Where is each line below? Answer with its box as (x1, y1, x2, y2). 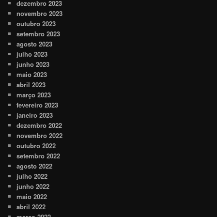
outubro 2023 (16, 19, 56, 29)
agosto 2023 (16, 39, 53, 49)
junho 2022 (16, 182, 50, 191)
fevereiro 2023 (16, 100, 59, 110)
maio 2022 (16, 192, 47, 201)
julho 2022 (16, 171, 48, 181)
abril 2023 (16, 80, 46, 90)
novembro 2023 (16, 9, 63, 18)
